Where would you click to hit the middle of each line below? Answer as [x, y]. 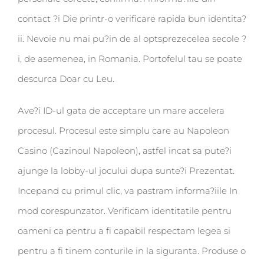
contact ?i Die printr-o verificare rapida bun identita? [132, 19]
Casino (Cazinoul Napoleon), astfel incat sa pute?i [125, 151]
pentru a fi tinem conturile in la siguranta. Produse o [132, 251]
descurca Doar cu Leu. [66, 79]
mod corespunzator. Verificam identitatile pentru [125, 211]
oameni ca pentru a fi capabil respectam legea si [124, 231]
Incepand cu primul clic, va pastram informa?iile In [128, 191]
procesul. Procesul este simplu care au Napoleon [123, 131]
